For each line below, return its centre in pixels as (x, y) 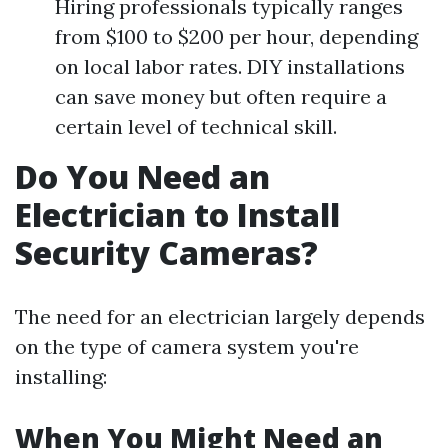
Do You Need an (142, 176)
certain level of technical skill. (196, 126)
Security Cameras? (166, 252)
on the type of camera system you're (187, 346)
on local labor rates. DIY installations (230, 66)
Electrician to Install (177, 214)
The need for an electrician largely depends (220, 316)
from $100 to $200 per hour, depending (236, 36)
